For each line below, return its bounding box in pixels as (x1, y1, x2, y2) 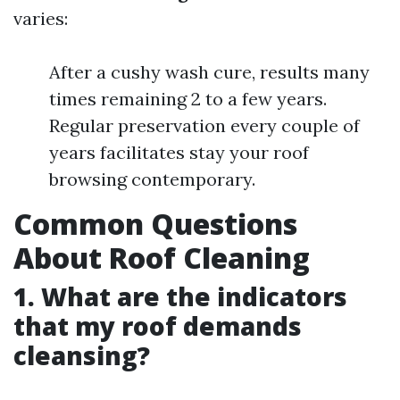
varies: (13, 7, 68, 29)
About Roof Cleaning (13, 238, 310, 277)
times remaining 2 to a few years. (49, 87, 327, 110)
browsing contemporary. (49, 168, 255, 190)
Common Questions (13, 204, 297, 243)
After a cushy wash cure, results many (49, 61, 370, 83)
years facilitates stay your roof (49, 141, 309, 163)
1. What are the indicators (13, 279, 347, 313)
